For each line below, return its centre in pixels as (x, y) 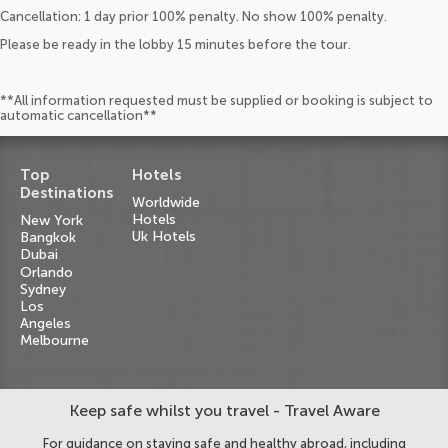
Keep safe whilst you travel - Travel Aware (224, 411)
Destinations (66, 192)
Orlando (46, 272)
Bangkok (48, 238)
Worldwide (166, 202)
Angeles (45, 323)
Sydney (43, 289)
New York (51, 220)
